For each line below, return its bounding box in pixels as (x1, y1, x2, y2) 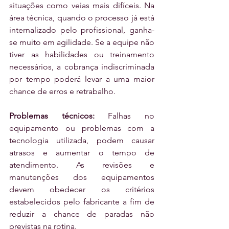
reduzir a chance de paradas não (9, 209, 154, 219)
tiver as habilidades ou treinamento (9, 50, 154, 60)
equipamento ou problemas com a (9, 123, 154, 133)
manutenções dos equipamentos (9, 172, 154, 182)
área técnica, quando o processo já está (9, 13, 154, 23)
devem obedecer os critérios (9, 185, 154, 195)
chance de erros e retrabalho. (9, 86, 116, 97)
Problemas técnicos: (9, 111, 95, 121)
